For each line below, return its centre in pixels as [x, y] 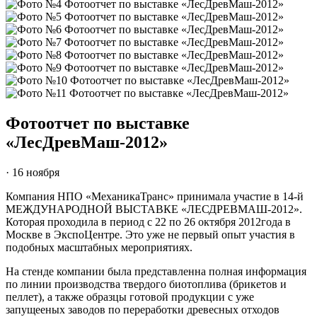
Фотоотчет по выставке [98, 123]
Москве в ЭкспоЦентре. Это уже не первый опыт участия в [150, 234]
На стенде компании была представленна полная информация [156, 271]
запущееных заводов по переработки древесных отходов [143, 309]
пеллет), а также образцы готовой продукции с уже [130, 296]
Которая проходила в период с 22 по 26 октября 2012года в [148, 221]
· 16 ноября [33, 172]
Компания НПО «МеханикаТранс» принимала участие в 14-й [155, 196]
